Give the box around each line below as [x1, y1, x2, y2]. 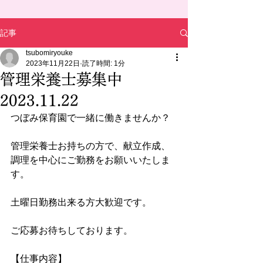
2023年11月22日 [26, 59, 80, 68]
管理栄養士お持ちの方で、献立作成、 [11, 141, 170, 151]
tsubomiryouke [26, 49, 73, 57]
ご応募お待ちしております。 [11, 225, 133, 235]
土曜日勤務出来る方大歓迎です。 [11, 197, 151, 207]
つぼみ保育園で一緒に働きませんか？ [11, 113, 170, 123]
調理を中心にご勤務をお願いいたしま [11, 155, 170, 165]
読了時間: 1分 [82, 59, 125, 68]
